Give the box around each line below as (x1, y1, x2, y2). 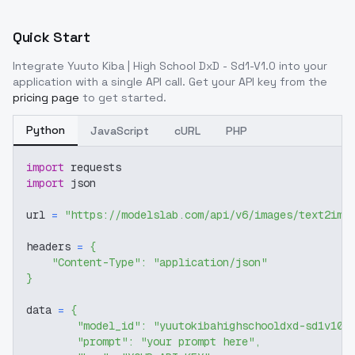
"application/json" (153, 255, 267, 269)
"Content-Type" (52, 255, 140, 269)
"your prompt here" (140, 334, 254, 349)
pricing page (13, 90, 79, 105)
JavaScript (90, 124, 149, 138)
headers (26, 239, 77, 254)
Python (26, 123, 65, 137)
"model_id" (77, 319, 140, 333)
